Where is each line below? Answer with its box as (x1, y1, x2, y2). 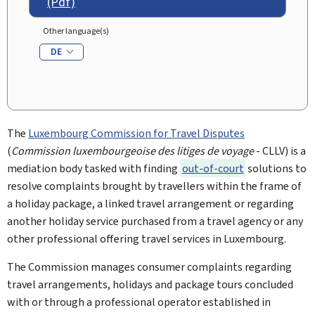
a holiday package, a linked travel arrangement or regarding (7, 195, 294, 211)
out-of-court (181, 160, 244, 176)
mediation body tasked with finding (7, 160, 180, 176)
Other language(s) (43, 25, 109, 37)
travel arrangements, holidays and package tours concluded (7, 276, 293, 292)
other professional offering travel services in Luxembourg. (7, 231, 286, 246)
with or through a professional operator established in (7, 294, 271, 309)
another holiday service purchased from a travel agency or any (7, 213, 303, 229)
